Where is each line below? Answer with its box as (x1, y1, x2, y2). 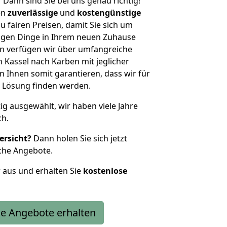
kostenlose (83, 165, 127, 176)
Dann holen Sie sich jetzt (31, 133, 127, 144)
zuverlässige (8, 7, 58, 18)
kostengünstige (77, 7, 141, 18)
